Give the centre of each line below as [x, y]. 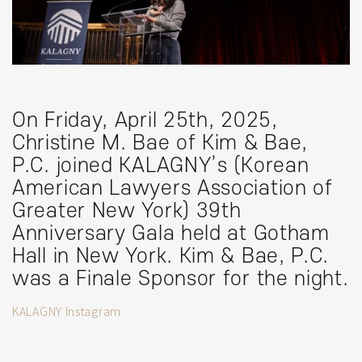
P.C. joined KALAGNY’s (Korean [161, 166]
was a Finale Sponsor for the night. [181, 279]
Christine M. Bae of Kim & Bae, [160, 143]
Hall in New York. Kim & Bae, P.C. [171, 257]
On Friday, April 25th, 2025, [145, 121]
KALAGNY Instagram [67, 311]
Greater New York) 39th [127, 211]
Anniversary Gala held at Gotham [171, 234]
